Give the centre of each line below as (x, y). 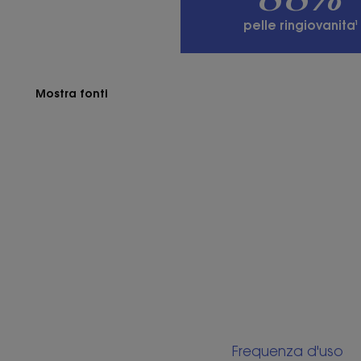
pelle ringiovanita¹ (301, 25)
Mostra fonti (72, 93)
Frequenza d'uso (288, 351)
